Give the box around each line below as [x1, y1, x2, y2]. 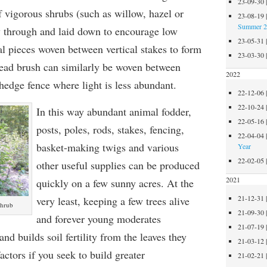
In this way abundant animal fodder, [36, 104, 191, 119]
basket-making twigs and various [36, 140, 179, 154]
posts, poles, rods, [36, 122, 117, 136]
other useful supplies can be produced [36, 158, 200, 172]
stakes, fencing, [117, 122, 184, 136]
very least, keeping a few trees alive [36, 194, 190, 208]
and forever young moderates [36, 212, 161, 226]
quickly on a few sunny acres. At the [36, 176, 194, 190]
